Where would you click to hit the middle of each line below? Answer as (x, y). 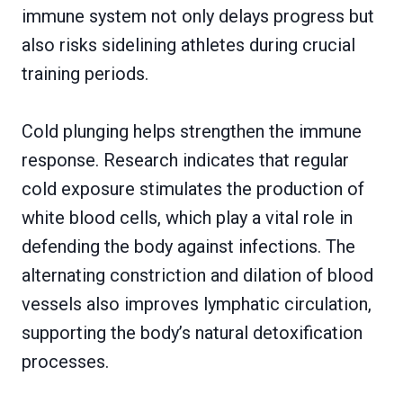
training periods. (85, 74)
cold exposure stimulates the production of (193, 189)
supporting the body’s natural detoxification (192, 333)
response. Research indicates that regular (185, 161)
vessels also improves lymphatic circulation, (197, 304)
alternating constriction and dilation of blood (197, 276)
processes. (65, 362)
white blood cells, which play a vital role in (187, 218)
